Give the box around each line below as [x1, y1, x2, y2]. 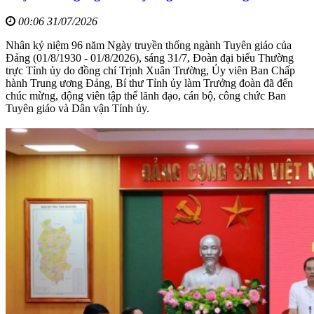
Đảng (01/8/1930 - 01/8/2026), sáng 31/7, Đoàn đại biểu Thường [6, 51, 294, 64]
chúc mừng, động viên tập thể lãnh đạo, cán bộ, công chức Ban [6, 89, 286, 102]
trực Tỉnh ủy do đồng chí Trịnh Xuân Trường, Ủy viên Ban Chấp [6, 64, 295, 76]
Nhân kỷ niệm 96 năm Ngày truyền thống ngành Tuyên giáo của [6, 39, 292, 51]
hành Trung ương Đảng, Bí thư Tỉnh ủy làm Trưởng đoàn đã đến [6, 76, 293, 89]
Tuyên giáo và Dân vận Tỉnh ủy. [6, 102, 149, 114]
